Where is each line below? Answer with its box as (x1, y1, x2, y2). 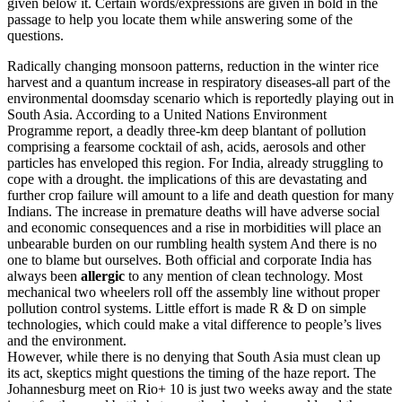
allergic (81, 268, 125, 284)
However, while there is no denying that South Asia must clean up (7, 349, 380, 364)
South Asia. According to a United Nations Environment (7, 107, 327, 122)
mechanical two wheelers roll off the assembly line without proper (7, 284, 380, 300)
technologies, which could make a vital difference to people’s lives (7, 317, 381, 332)
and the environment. (7, 333, 127, 348)
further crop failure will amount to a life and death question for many (7, 188, 394, 203)
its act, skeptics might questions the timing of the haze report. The (7, 365, 376, 380)
